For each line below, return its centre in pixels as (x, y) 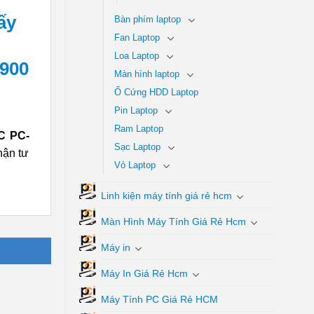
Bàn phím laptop (147, 19)
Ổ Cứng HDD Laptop (156, 92)
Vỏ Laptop (135, 165)
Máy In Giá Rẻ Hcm (144, 273)
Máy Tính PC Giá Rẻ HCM (159, 299)
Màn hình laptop (146, 74)
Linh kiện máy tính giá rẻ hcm (166, 195)
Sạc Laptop (137, 147)
